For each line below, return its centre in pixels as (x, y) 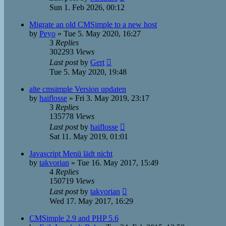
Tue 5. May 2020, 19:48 (88, 72)
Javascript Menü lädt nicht (71, 154)
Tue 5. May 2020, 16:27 (102, 34)
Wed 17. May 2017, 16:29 (91, 201)
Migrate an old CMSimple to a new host (93, 24)
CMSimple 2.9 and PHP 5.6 (74, 218)
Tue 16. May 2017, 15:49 (118, 163)
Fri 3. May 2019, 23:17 (112, 98)
